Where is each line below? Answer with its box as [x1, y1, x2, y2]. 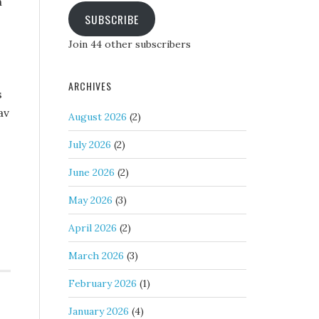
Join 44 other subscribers [68, 38, 191, 51]
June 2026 [68, 166, 115, 179]
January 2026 [68, 305, 129, 318]
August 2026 [68, 110, 127, 123]
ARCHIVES [68, 78, 112, 93]
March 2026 [68, 249, 124, 262]
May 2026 [68, 194, 113, 206]
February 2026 [68, 277, 137, 290]
